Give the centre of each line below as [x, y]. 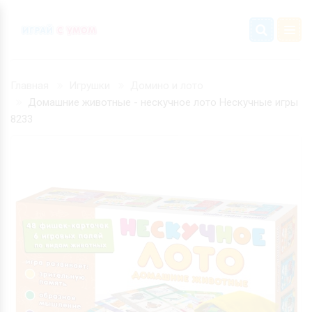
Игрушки [89, 86]
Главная [30, 86]
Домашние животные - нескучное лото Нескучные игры [163, 102]
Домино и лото [167, 86]
